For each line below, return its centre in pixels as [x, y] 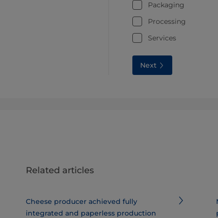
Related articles [60, 170]
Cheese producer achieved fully [81, 201]
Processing [167, 21]
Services [162, 38]
